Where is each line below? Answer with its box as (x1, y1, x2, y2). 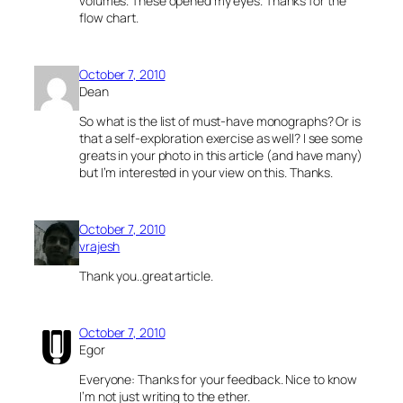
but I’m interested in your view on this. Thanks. (79, 164, 334, 182)
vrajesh (79, 237, 121, 255)
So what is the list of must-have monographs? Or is (79, 112, 361, 130)
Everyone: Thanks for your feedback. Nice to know (79, 371, 358, 389)
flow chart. (79, 9, 139, 27)
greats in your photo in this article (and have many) (79, 147, 363, 165)
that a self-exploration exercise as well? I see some (79, 130, 363, 148)
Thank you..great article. (79, 267, 213, 285)
